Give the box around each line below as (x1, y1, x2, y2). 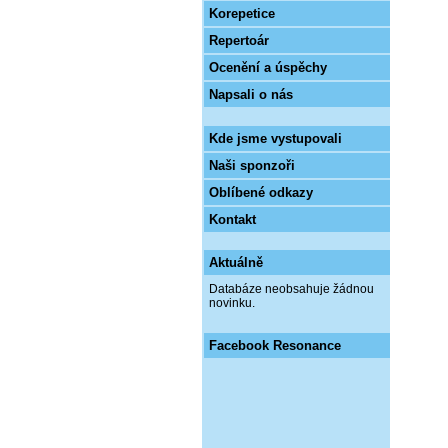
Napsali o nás (209, 87, 293, 102)
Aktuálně (209, 255, 263, 270)
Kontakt (209, 212, 256, 227)
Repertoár (209, 33, 269, 48)
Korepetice (209, 6, 275, 21)
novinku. (209, 296, 255, 310)
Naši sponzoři (209, 158, 295, 173)
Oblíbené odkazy (209, 185, 313, 200)
